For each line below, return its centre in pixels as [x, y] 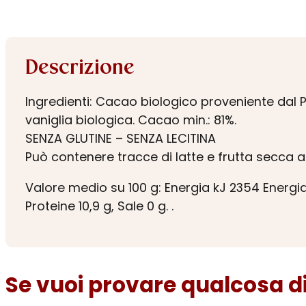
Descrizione [80, 68]
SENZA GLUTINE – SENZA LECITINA [121, 139]
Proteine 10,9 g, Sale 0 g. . [100, 206]
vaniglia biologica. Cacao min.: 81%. [131, 120]
